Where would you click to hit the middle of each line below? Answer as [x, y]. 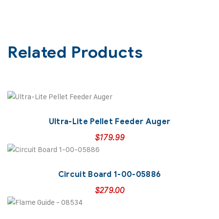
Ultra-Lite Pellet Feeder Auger [109, 121]
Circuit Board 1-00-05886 [109, 174]
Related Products [75, 52]
